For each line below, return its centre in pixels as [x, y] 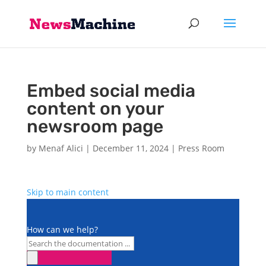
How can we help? [62, 229]
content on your [95, 109]
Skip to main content [67, 192]
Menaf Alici [61, 148]
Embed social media [111, 91]
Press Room [201, 148]
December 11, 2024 [130, 148]
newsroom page [95, 126]
